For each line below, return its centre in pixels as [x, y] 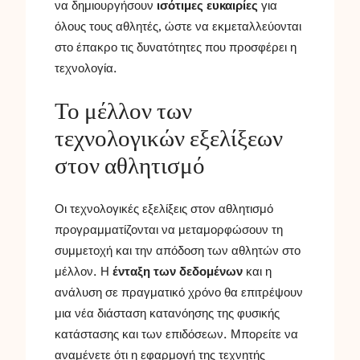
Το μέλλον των [123, 112]
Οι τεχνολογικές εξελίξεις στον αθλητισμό [164, 210]
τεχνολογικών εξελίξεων [169, 139]
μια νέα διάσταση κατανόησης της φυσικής [167, 315]
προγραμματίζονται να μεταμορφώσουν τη [169, 231]
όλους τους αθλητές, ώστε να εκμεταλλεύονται [178, 27]
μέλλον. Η [84, 273]
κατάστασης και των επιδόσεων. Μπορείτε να [176, 335]
